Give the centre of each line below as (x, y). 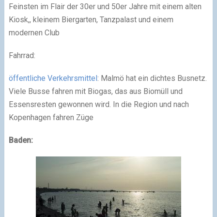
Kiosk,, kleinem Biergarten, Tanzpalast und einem (91, 19)
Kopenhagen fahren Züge (51, 117)
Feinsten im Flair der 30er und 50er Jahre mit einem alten (105, 6)
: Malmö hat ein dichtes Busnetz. (152, 78)
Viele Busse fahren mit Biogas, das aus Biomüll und (95, 91)
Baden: (21, 140)
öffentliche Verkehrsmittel (53, 78)
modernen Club (34, 32)
